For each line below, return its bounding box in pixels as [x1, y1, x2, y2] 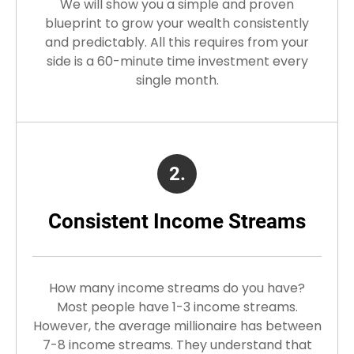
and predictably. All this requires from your [45, 33, 309, 52]
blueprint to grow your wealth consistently [45, 14, 309, 33]
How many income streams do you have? [49, 279, 305, 298]
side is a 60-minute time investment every [46, 52, 308, 71]
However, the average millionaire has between [32, 317, 322, 336]
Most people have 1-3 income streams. [56, 298, 298, 317]
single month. [135, 71, 219, 90]
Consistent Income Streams [48, 209, 306, 234]
